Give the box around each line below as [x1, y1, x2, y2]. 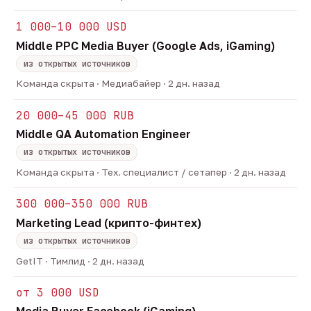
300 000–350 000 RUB [16, 196, 149, 212]
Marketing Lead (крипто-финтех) [16, 215, 202, 230]
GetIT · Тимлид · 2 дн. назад [16, 255, 145, 267]
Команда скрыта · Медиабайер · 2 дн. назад [16, 78, 221, 90]
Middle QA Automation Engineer [16, 127, 192, 142]
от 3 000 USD [16, 285, 100, 300]
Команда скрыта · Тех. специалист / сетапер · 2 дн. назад [16, 166, 287, 178]
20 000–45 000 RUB [16, 108, 135, 123]
